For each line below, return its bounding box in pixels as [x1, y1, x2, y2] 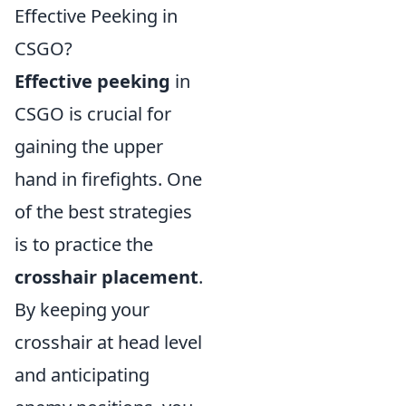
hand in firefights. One [14, 167, 202, 192]
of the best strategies [14, 199, 192, 225]
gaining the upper [14, 134, 163, 159]
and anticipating [14, 362, 150, 388]
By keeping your [14, 297, 150, 323]
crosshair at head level [14, 330, 202, 355]
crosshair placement [14, 265, 198, 290]
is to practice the [14, 232, 153, 257]
